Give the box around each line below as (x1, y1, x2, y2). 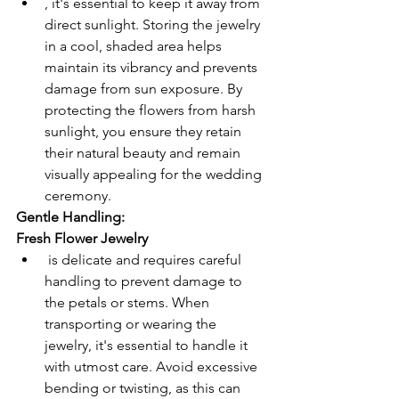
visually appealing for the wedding (45, 166, 265, 183)
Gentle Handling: (16, 208, 125, 225)
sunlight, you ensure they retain (45, 123, 245, 140)
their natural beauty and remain (45, 144, 244, 161)
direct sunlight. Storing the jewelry (45, 16, 264, 33)
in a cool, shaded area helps (45, 37, 225, 54)
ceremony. (45, 187, 111, 204)
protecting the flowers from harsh (45, 102, 259, 118)
